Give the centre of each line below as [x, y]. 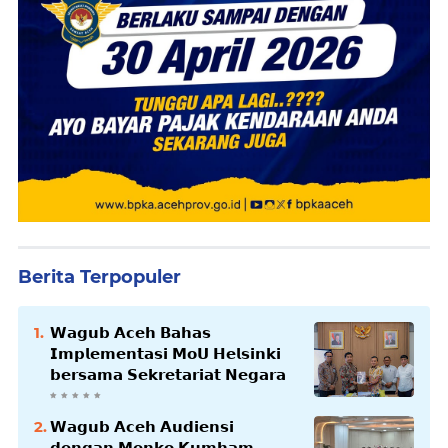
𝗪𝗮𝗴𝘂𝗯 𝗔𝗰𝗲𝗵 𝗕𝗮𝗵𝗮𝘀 [130, 333]
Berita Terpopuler [99, 277]
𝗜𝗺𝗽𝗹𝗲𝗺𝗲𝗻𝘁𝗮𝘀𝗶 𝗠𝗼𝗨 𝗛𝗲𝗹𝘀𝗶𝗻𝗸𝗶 [165, 354]
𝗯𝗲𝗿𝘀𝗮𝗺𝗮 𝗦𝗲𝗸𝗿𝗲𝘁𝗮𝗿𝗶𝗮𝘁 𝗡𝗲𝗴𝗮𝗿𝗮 [168, 375]
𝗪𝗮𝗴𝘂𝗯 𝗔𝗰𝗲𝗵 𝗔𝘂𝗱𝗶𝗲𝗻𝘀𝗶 [142, 427]
